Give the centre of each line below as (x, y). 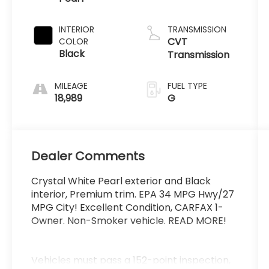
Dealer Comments (88, 156)
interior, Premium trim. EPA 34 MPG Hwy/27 (133, 195)
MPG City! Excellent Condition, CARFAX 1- (128, 208)
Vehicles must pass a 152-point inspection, (131, 261)
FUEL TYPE (187, 86)
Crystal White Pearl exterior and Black (121, 181)
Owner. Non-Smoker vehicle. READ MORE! (129, 221)
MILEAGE (71, 86)
